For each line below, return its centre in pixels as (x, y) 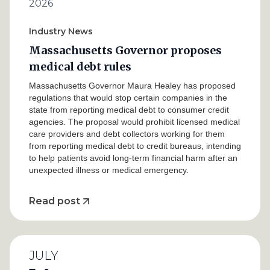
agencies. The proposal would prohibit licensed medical (134, 122)
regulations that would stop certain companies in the (128, 98)
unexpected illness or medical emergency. (109, 170)
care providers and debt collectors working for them (127, 134)
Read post (55, 201)
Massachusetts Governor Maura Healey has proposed (132, 86)
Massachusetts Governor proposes (125, 50)
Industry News (61, 31)
